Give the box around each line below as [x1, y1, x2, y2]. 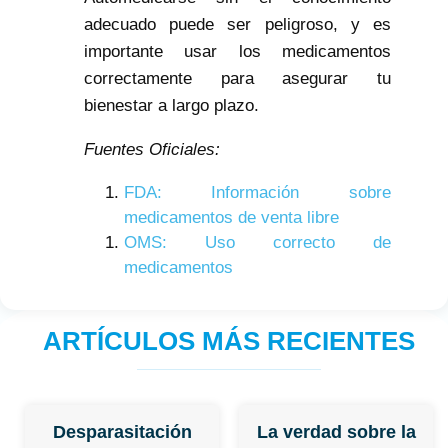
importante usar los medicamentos [83, 42, 392, 62]
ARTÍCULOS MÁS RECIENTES [43, 326, 415, 357]
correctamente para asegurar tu [83, 69, 392, 89]
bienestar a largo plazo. [83, 96, 259, 116]
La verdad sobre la [256, 422, 416, 443]
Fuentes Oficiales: [83, 140, 220, 160]
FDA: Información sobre [123, 183, 392, 203]
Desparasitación [52, 422, 192, 443]
